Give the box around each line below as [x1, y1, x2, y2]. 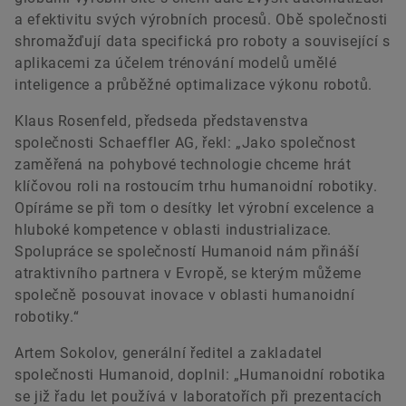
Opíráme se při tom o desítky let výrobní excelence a [14, 199, 375, 217]
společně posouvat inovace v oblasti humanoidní [14, 286, 355, 304]
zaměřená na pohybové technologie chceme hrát [14, 156, 352, 174]
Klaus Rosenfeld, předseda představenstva [14, 112, 309, 130]
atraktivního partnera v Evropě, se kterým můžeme [14, 265, 362, 283]
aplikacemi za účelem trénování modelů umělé [14, 54, 337, 72]
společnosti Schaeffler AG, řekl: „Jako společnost [14, 134, 356, 152]
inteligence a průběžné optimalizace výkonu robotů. [14, 76, 373, 94]
